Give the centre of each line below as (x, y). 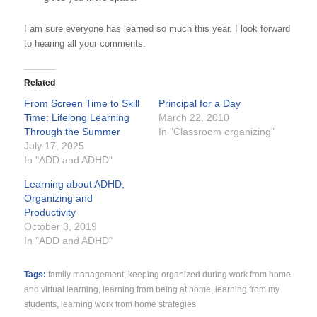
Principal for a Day (199, 103)
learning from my (247, 289)
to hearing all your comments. (85, 43)
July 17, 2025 (54, 145)
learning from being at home (156, 289)
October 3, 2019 (60, 226)
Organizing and (58, 198)
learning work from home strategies (128, 304)
